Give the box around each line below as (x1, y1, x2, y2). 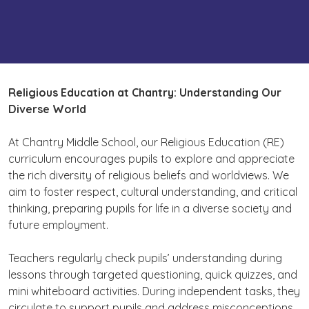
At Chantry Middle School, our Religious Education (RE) (8, 135, 284, 149)
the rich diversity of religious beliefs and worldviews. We (8, 168, 289, 182)
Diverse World (8, 102, 86, 116)
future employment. (8, 218, 108, 232)
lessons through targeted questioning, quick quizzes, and (8, 268, 297, 281)
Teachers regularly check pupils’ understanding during (8, 251, 282, 265)
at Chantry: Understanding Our (114, 86, 281, 99)
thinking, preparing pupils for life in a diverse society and (8, 201, 292, 215)
